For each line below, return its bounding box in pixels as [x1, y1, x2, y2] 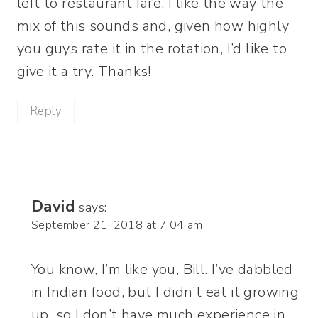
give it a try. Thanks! [17, 61, 151, 81]
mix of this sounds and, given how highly [17, 16, 289, 35]
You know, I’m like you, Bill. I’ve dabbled [31, 259, 293, 279]
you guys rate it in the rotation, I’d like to [17, 38, 287, 58]
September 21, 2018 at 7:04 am [31, 216, 203, 233]
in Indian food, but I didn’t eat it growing [31, 282, 300, 302]
